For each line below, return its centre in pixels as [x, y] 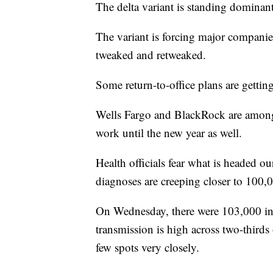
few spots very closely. [149, 247]
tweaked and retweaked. [151, 54]
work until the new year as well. [171, 132]
